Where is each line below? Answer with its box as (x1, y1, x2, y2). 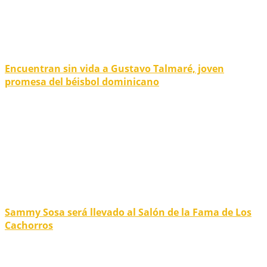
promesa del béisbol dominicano (5, 75, 159, 89)
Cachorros (5, 218, 53, 232)
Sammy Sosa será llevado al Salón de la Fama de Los (5, 205, 252, 219)
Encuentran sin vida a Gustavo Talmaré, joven (5, 62, 224, 76)
